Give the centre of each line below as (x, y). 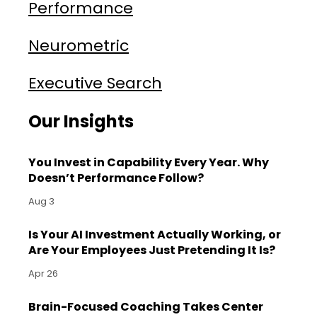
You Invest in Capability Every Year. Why (149, 162)
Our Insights (81, 121)
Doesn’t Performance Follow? (116, 178)
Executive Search (95, 83)
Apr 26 (43, 273)
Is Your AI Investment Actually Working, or (155, 235)
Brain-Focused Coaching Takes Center (146, 307)
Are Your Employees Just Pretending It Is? (152, 250)
